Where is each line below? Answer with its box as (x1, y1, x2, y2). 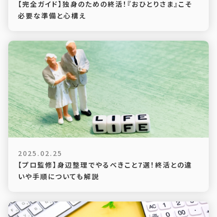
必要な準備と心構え (17, 11, 86, 20)
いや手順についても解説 (17, 171, 99, 181)
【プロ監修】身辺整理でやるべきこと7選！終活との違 (17, 160, 192, 170)
